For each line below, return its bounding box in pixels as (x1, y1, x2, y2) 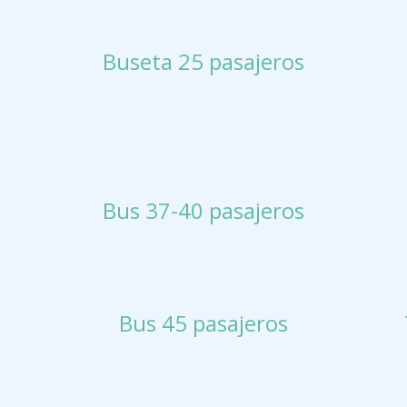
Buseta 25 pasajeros (103, 45, 304, 76)
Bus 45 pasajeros (119, 307, 288, 338)
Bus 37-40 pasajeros (103, 194, 304, 225)
